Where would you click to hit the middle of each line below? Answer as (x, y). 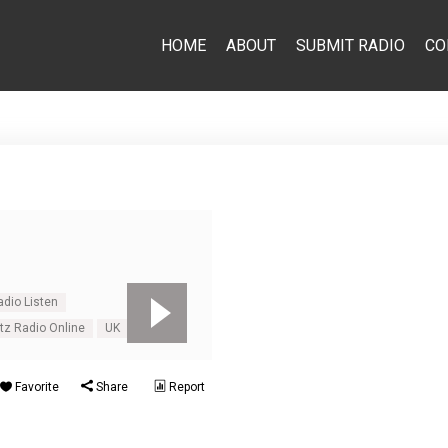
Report (185, 387)
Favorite (35, 387)
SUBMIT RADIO (350, 45)
